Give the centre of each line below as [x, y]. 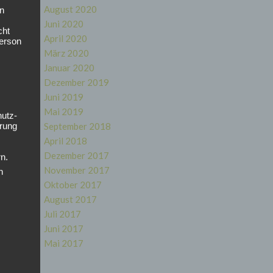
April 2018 [65, 141]
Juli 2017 [62, 214]
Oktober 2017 [73, 185]
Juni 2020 [63, 24]
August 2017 [70, 199]
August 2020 [70, 9]
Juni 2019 [63, 97]
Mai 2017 [63, 243]
